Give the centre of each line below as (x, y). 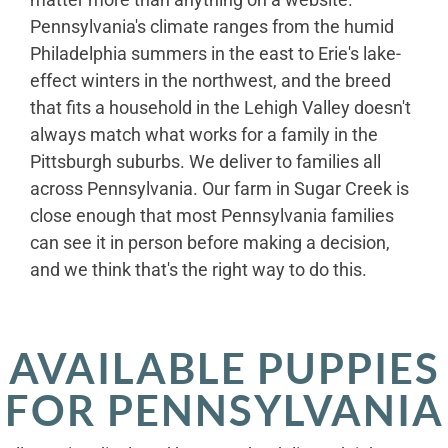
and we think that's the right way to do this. (198, 269)
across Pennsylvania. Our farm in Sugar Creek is (219, 188)
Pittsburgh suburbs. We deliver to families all (205, 161)
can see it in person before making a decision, (210, 242)
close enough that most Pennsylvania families (212, 215)
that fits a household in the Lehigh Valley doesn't (220, 107)
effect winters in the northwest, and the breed (210, 80)
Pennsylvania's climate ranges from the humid (212, 26)
